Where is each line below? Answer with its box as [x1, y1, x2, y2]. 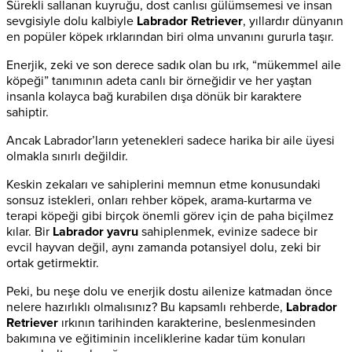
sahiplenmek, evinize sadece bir [138, 224, 317, 240]
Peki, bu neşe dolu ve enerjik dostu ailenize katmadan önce [6, 284, 332, 300]
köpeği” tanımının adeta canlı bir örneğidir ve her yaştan [6, 73, 312, 90]
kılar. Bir [6, 224, 53, 240]
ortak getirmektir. [6, 255, 99, 272]
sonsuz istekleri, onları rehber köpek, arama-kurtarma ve [6, 192, 312, 209]
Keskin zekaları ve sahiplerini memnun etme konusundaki [6, 177, 321, 193]
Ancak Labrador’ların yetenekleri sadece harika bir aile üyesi [6, 133, 335, 149]
